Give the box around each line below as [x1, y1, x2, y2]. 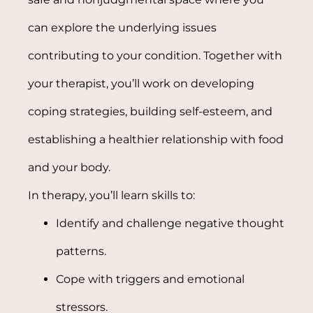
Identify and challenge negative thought [56, 216, 285, 230]
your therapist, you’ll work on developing [28, 76, 255, 90]
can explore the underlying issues [28, 20, 217, 34]
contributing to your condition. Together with [28, 48, 283, 62]
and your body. [28, 160, 111, 174]
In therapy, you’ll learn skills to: [28, 188, 196, 202]
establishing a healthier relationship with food [28, 132, 284, 146]
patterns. [56, 244, 107, 258]
